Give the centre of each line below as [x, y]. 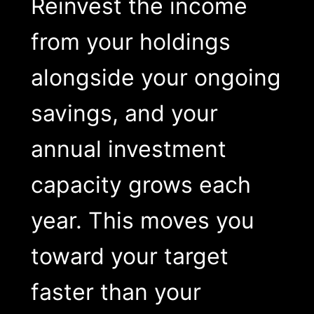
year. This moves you [142, 220]
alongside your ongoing [156, 77]
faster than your [116, 292]
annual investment [128, 149]
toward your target [129, 256]
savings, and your [124, 113]
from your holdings [130, 41]
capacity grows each [141, 184]
